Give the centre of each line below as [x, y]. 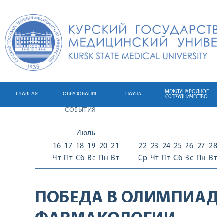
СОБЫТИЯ [80, 110]
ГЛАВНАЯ [27, 94]
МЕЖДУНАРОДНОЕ [186, 92]
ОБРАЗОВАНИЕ [80, 94]
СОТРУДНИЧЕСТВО [186, 97]
